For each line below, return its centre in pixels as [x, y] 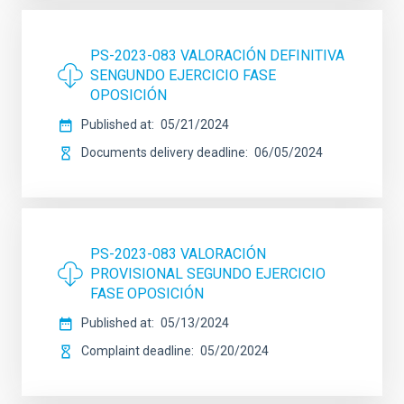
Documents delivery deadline [163, 152]
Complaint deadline [136, 351]
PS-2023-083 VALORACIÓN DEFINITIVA [217, 55]
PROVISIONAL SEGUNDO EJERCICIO [208, 274]
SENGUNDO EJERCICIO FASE [183, 75]
